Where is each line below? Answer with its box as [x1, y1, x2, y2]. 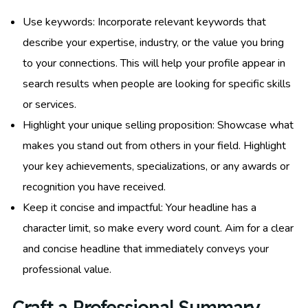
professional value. [23, 261, 111, 277]
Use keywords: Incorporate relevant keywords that [23, 14, 266, 30]
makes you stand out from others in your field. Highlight [23, 137, 286, 153]
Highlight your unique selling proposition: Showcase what [23, 117, 294, 133]
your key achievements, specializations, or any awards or [23, 158, 289, 174]
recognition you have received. [23, 179, 166, 195]
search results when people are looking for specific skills [23, 76, 291, 91]
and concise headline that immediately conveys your [23, 241, 269, 256]
